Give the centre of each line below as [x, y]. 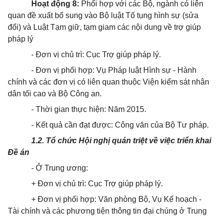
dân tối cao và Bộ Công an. [55, 94]
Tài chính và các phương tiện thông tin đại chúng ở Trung [107, 211]
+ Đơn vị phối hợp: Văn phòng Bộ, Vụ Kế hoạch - [116, 199]
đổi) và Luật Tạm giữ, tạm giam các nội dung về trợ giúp [104, 27]
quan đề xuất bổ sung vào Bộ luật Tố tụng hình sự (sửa [103, 15]
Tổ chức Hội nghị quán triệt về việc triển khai [129, 141]
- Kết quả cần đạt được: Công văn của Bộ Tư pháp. [120, 125]
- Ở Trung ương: [60, 168]
